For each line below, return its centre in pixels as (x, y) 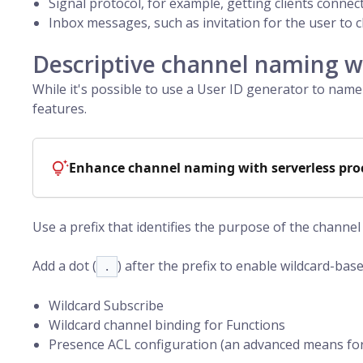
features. (60, 109)
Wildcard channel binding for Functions (167, 325)
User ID (220, 89)
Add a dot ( (64, 266)
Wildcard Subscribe (106, 305)
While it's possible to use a (115, 89)
